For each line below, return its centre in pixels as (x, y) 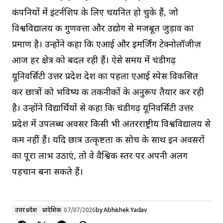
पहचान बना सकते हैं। (48, 173)
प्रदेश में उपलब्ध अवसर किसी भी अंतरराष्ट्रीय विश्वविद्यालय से (111, 125)
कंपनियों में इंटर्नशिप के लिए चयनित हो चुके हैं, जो (95, 13)
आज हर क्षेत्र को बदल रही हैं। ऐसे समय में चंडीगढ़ (94, 61)
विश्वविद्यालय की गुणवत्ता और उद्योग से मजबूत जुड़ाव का (103, 29)
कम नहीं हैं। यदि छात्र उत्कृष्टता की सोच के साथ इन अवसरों (108, 141)
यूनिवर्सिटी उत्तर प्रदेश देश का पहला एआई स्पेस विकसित (105, 77)
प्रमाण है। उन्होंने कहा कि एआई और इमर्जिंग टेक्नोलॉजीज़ (107, 45)
